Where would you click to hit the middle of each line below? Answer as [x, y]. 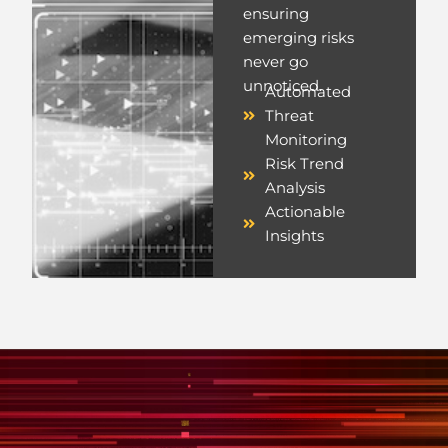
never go [275, 62]
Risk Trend [305, 164]
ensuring [275, 14]
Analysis [295, 188]
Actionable [305, 212]
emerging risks [298, 38]
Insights [295, 236]
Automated [308, 92]
